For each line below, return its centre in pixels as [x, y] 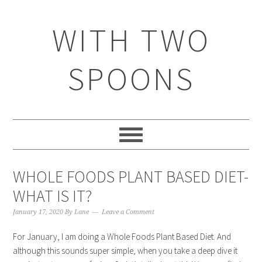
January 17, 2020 [38, 212]
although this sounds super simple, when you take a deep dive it [125, 251]
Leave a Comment [128, 212]
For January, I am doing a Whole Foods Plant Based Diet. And [122, 237]
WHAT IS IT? [53, 196]
